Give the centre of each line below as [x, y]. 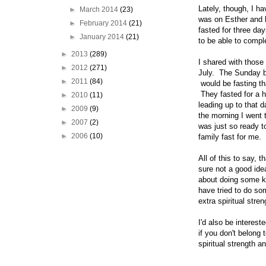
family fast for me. [230, 137]
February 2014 [104, 23]
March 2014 [100, 9]
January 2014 [103, 37]
